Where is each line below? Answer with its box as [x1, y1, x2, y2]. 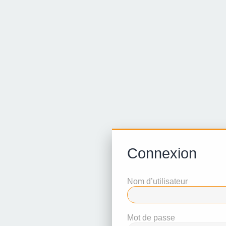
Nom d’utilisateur [127, 177, 188, 186]
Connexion [127, 145, 197, 161]
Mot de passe [127, 213, 175, 222]
